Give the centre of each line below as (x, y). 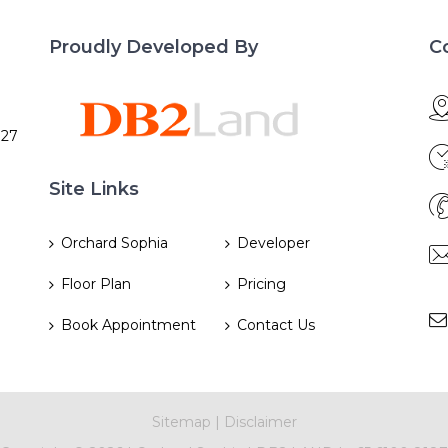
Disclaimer (260, 422)
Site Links (94, 189)
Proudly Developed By (153, 47)
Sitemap (181, 422)
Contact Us (275, 325)
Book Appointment (128, 325)
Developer (273, 243)
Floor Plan (96, 284)
